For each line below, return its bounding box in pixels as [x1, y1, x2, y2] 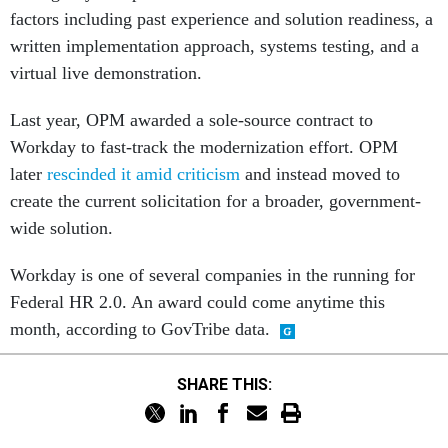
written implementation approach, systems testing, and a [10, 36, 419, 57]
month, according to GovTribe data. [10, 319, 270, 340]
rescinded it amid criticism [47, 164, 240, 185]
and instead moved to [240, 164, 400, 185]
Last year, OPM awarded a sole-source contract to [10, 110, 373, 131]
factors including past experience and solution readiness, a [10, 9, 433, 30]
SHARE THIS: [186, 374, 272, 394]
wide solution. [10, 218, 113, 239]
